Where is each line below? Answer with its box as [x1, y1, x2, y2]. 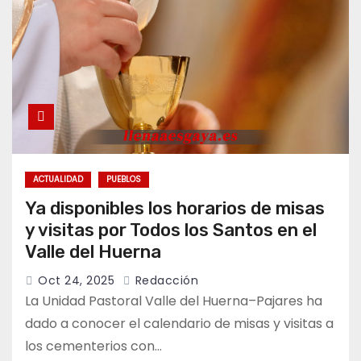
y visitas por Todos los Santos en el [25, 219, 317, 242]
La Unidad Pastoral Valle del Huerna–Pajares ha [25, 292, 322, 311]
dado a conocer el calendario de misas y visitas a [25, 314, 334, 334]
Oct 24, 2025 [38, 272, 114, 289]
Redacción [131, 272, 198, 289]
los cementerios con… [25, 337, 162, 356]
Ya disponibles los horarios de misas [25, 197, 325, 220]
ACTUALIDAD [33, 173, 83, 186]
